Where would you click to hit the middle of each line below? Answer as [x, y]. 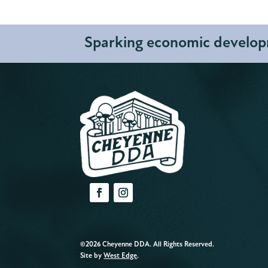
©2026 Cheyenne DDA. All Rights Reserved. [147, 244]
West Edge [121, 255]
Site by [92, 255]
